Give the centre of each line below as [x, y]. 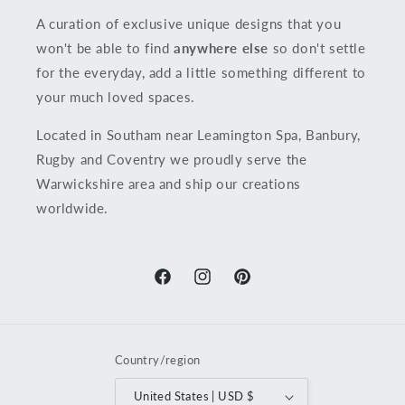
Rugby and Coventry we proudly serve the [172, 159]
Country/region [157, 359]
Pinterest [259, 287]
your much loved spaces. [116, 96]
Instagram [222, 287]
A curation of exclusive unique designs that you [189, 23]
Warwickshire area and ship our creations [169, 183]
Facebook [181, 287]
